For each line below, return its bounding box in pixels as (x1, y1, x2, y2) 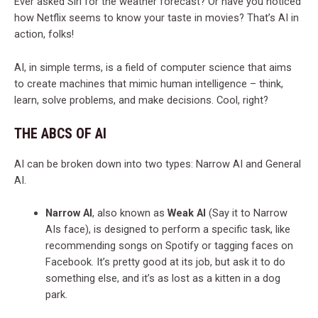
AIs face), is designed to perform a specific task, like (45, 223, 290, 236)
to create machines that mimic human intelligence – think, (14, 77, 283, 90)
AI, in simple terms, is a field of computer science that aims (14, 60, 292, 74)
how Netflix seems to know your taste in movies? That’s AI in (14, 11, 299, 25)
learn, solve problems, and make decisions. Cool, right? (14, 93, 268, 106)
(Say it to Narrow (205, 207, 287, 220)
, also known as (92, 207, 168, 220)
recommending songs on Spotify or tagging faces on (45, 239, 293, 253)
